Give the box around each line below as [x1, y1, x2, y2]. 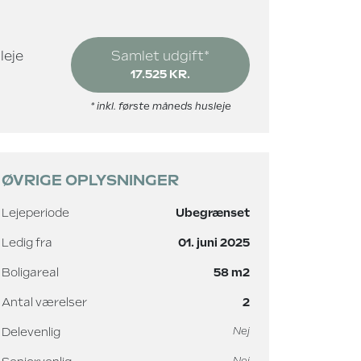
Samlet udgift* [111, 48, 210, 64]
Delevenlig [2, 326, 60, 338]
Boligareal [2, 266, 59, 279]
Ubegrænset [176, 206, 250, 219]
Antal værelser [2, 296, 87, 309]
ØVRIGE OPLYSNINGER [2, 172, 179, 189]
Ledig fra [2, 236, 52, 249]
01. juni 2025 [178, 236, 250, 249]
